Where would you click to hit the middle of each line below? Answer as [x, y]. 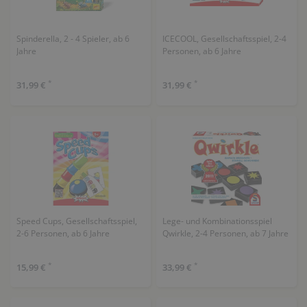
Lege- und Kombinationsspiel [217, 221]
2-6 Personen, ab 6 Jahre [63, 233]
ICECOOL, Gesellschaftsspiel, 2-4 [224, 39]
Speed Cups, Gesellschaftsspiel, [76, 221]
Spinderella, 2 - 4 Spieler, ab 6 [73, 39]
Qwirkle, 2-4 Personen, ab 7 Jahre [225, 233]
